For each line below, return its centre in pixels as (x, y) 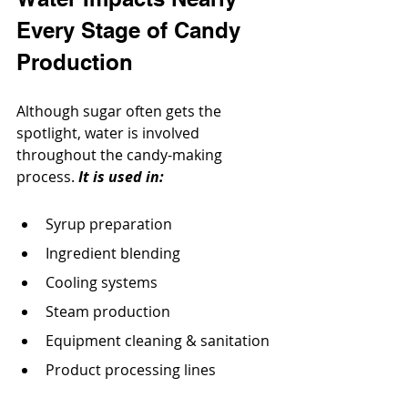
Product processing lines (131, 370)
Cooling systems (102, 283)
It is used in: (121, 177)
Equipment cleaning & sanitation (158, 341)
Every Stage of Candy (132, 31)
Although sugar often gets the (121, 112)
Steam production (108, 312)
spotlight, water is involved (110, 133)
